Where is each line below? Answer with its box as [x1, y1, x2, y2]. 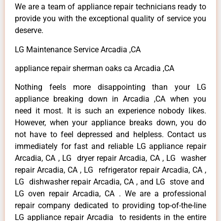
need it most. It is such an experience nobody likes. [15, 106, 206, 116]
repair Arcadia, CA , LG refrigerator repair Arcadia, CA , [15, 165, 206, 175]
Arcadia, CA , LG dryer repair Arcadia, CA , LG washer [15, 153, 206, 163]
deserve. [15, 26, 43, 36]
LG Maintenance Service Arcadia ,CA [15, 44, 141, 54]
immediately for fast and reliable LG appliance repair [15, 142, 206, 151]
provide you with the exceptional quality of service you [15, 14, 206, 24]
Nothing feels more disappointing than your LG [15, 82, 206, 92]
